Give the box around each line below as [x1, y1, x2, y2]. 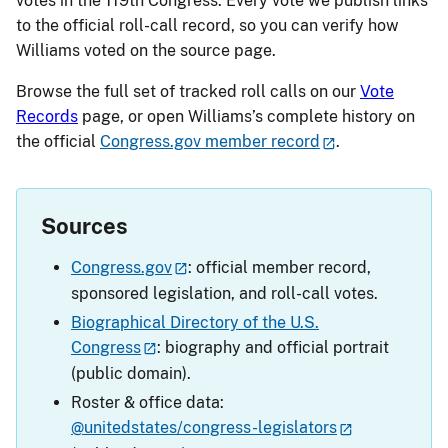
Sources [41, 212, 128, 239]
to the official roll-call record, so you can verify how [16, 16, 399, 36]
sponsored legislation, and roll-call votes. [71, 283, 378, 303]
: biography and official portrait [157, 337, 390, 357]
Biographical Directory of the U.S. [71, 312, 319, 332]
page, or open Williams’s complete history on [78, 107, 415, 127]
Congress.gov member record [100, 132, 320, 152]
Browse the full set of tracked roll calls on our [16, 82, 360, 102]
